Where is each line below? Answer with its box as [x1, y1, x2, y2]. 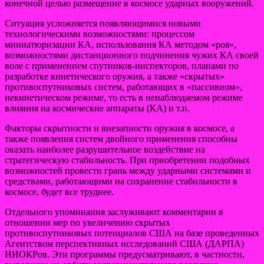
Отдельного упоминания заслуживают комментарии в [5, 206, 223, 217]
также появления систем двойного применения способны [5, 133, 237, 144]
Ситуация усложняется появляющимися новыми [5, 18, 201, 28]
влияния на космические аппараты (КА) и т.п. [5, 103, 190, 113]
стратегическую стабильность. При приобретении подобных [5, 154, 250, 165]
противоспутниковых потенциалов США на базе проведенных [5, 227, 259, 238]
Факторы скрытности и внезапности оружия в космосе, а [5, 123, 235, 133]
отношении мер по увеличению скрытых [5, 217, 170, 227]
